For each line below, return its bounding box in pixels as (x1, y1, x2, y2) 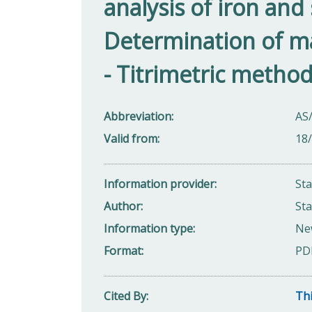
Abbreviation (104, 108, 171, 124)
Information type (104, 220, 193, 236)
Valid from (104, 130, 157, 146)
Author (104, 198, 141, 214)
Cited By (104, 288, 146, 304)
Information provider (104, 175, 214, 192)
